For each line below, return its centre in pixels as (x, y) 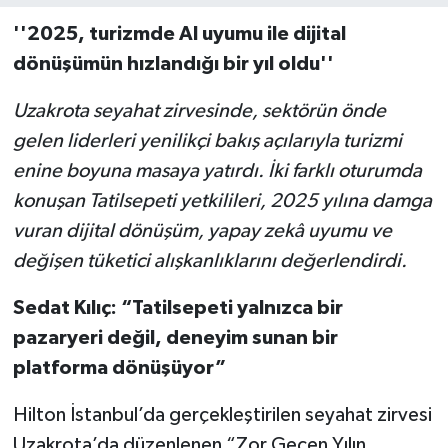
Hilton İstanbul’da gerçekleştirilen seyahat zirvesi (222, 415)
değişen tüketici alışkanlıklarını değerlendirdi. (209, 261)
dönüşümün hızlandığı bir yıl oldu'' (173, 64)
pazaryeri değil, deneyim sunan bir (175, 338)
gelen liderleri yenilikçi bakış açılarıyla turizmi (207, 141)
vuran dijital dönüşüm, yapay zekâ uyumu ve (202, 231)
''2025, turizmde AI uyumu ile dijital (179, 34)
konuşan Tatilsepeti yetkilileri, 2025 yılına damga (222, 201)
